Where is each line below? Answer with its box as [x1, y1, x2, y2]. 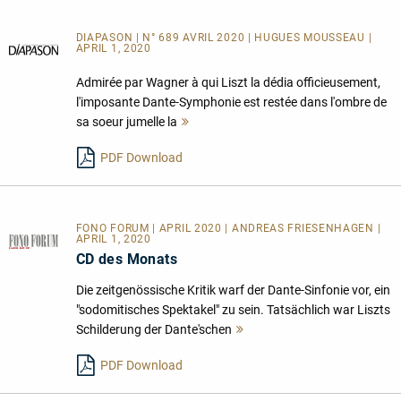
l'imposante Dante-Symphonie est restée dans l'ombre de [75, 95, 387, 110]
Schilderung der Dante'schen [75, 322, 232, 337]
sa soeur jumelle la [75, 115, 177, 130]
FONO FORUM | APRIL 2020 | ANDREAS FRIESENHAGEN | [75, 222, 381, 235]
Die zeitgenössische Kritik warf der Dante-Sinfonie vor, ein [75, 283, 390, 298]
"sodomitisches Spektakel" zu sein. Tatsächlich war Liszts [75, 303, 390, 318]
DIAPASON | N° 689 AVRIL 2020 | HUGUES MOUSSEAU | [75, 31, 372, 45]
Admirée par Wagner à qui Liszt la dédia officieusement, [75, 75, 380, 90]
